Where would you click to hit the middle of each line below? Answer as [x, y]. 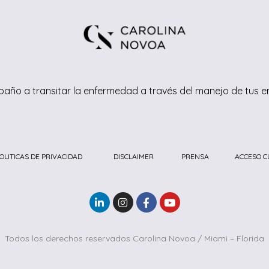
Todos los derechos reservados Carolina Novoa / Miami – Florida [134, 238]
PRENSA [195, 156]
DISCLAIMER [133, 156]
